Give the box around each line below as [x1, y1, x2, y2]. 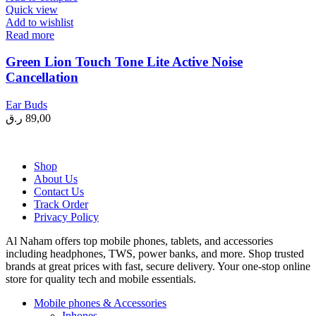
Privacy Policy [34, 210, 99, 223]
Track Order [34, 197, 88, 210]
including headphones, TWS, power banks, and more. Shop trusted [6, 247, 304, 260]
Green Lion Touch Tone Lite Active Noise [6, 54, 243, 70]
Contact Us [34, 185, 84, 197]
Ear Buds [6, 98, 47, 111]
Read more [6, 28, 54, 41]
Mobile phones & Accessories [34, 296, 166, 309]
